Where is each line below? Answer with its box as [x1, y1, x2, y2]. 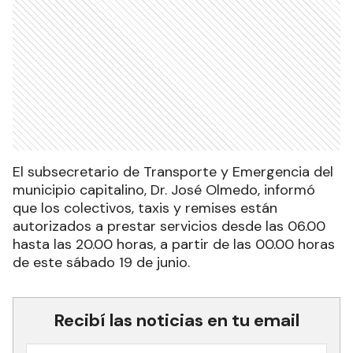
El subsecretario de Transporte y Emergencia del [13, 162, 333, 181]
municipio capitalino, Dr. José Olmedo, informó [13, 180, 315, 199]
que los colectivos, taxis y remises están [13, 198, 277, 217]
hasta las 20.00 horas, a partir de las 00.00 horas [13, 234, 335, 254]
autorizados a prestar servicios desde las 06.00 [13, 216, 325, 236]
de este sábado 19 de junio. [13, 252, 190, 272]
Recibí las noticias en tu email [54, 308, 299, 332]
